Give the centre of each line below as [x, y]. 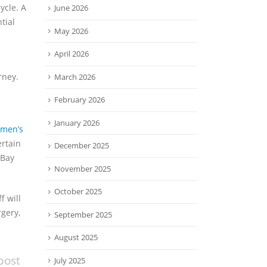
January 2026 [77, 122]
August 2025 [76, 237]
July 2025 [70, 260]
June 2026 [71, 8]
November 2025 [83, 168]
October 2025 [78, 192]
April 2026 [72, 54]
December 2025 [82, 146]
